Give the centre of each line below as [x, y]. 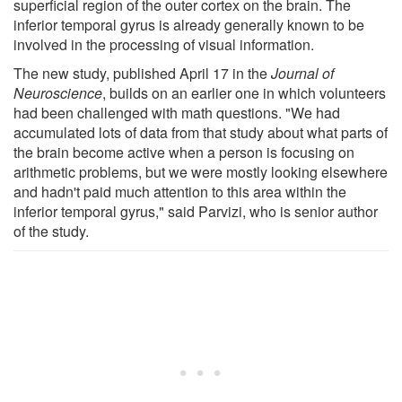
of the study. [51, 231]
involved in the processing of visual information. [164, 44]
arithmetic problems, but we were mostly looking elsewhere [201, 171]
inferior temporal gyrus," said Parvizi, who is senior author [196, 211]
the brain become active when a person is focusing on [184, 152]
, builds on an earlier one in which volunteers [244, 92]
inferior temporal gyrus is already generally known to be [189, 24]
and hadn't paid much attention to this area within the [180, 191]
